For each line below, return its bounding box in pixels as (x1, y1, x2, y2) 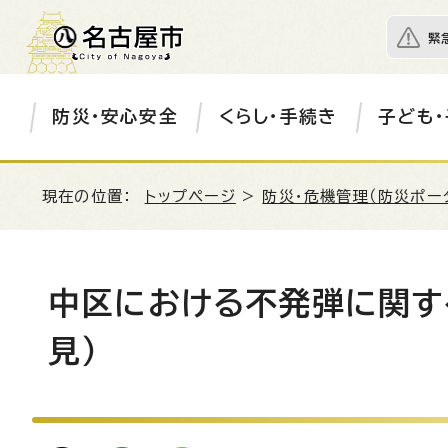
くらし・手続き (218, 108, 338, 125)
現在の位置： (42, 189, 145, 204)
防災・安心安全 (52, 108, 178, 125)
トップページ (144, 189, 236, 204)
